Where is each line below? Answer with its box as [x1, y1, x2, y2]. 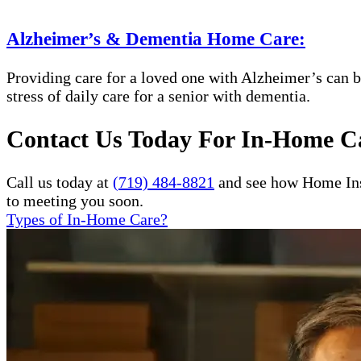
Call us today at [6, 172, 113, 191]
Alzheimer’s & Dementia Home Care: [6, 27, 305, 49]
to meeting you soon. [6, 191, 143, 210]
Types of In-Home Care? [6, 210, 168, 228]
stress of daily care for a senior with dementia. [6, 87, 310, 106]
